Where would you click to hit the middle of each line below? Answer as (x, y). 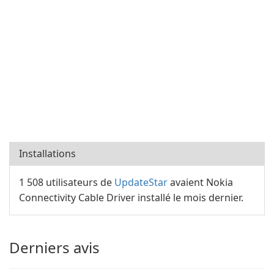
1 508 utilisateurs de (67, 182)
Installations (47, 154)
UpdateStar (141, 182)
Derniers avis (54, 247)
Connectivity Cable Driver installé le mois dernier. (131, 198)
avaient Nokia (200, 182)
